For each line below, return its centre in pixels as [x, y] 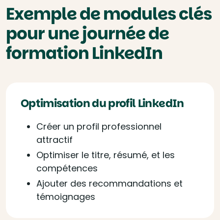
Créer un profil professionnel [99, 126]
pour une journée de [87, 33]
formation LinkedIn [84, 53]
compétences [67, 168]
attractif [55, 140]
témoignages [66, 197]
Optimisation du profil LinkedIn [102, 103]
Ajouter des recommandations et [110, 183]
